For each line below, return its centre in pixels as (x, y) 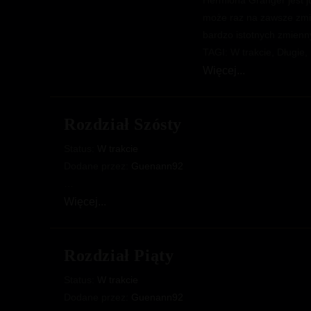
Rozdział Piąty (119, 255)
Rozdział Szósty (123, 124)
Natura (259, 69)
